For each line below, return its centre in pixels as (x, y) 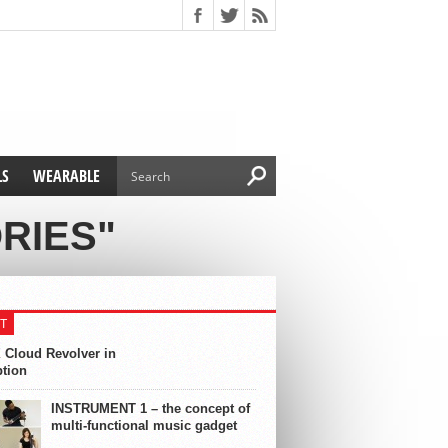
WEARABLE (66, 176)
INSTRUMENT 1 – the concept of (150, 408)
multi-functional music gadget (144, 425)
